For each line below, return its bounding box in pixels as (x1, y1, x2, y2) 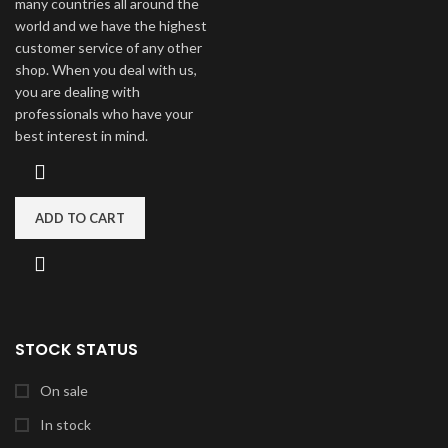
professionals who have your (15, 104, 193, 122)
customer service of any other (15, 38, 202, 56)
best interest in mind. (15, 126, 148, 144)
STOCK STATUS (15, 337, 138, 361)
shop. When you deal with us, (15, 60, 197, 78)
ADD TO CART (35, 209, 125, 226)
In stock (37, 415, 91, 433)
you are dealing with (15, 82, 140, 100)
